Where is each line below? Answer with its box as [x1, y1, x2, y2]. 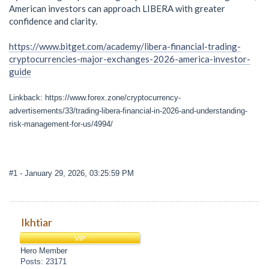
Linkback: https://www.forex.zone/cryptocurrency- [9, 92, 181, 102]
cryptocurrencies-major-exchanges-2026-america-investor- [9, 53, 250, 64]
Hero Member [20, 246, 68, 255]
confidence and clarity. [9, 15, 97, 26]
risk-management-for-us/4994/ [9, 119, 113, 128]
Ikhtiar [20, 215, 52, 229]
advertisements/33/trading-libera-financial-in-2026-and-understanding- [9, 106, 247, 115]
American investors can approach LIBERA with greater [9, 2, 225, 14]
